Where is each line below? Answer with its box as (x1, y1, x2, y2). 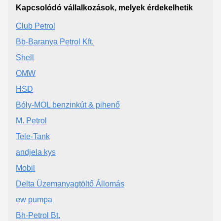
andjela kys (16, 147, 56, 156)
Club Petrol (16, 21, 55, 30)
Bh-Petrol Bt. (16, 211, 60, 220)
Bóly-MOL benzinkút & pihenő (16, 100, 120, 109)
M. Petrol (16, 116, 47, 125)
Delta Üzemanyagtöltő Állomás (16, 179, 124, 188)
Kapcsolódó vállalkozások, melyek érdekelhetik (16, 3, 193, 12)
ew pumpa (16, 195, 52, 204)
